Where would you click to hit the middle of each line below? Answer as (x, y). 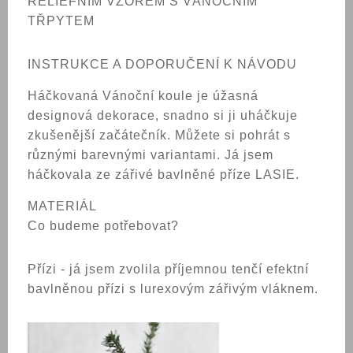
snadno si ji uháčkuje (230, 115)
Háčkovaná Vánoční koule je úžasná (143, 96)
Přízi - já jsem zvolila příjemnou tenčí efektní (168, 269)
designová (62, 115)
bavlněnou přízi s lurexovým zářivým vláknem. (173, 289)
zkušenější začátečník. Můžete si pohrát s (159, 135)
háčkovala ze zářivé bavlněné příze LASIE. (163, 175)
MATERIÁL (62, 206)
